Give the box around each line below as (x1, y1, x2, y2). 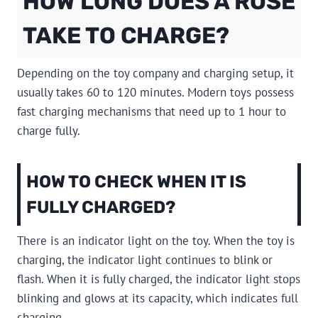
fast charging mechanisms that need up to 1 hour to (17, 104, 286, 120)
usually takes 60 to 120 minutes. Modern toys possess (17, 84, 294, 101)
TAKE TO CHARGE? (23, 22, 229, 50)
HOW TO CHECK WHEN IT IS (26, 172, 246, 192)
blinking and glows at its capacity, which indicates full (17, 290, 298, 307)
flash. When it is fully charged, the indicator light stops (17, 271, 300, 287)
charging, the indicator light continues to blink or (17, 252, 273, 268)
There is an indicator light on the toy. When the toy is (17, 233, 295, 249)
